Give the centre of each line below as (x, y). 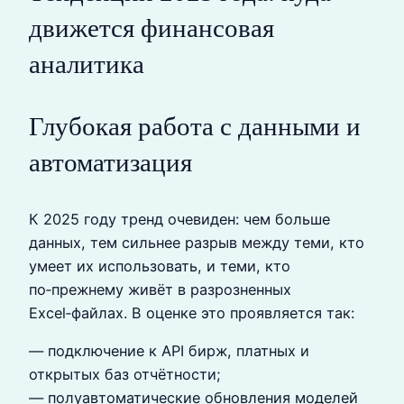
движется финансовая (151, 28)
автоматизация (110, 163)
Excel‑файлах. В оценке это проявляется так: (192, 312)
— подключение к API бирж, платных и (169, 350)
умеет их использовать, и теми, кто (160, 266)
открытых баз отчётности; (125, 374)
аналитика (87, 64)
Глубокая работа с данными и (195, 127)
